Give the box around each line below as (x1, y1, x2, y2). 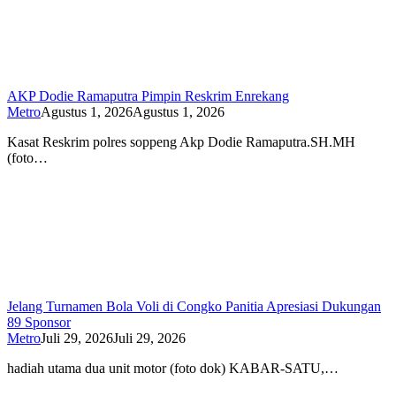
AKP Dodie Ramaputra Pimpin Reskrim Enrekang (7, 88, 289, 103)
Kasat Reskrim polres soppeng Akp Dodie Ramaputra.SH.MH (7, 133, 355, 149)
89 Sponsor (7, 314, 71, 330)
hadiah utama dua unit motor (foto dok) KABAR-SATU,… (7, 360, 339, 376)
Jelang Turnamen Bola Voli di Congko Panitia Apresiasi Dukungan (7, 298, 381, 314)
